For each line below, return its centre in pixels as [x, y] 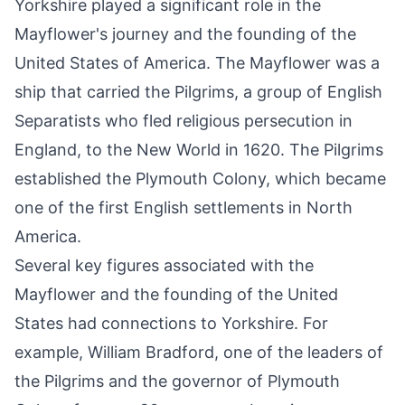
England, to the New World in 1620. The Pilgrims [199, 150]
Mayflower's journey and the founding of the [185, 34]
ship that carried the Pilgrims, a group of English [198, 92]
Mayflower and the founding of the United [176, 295]
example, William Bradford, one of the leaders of [199, 353]
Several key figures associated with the [164, 266]
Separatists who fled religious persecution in [184, 121]
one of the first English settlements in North [184, 208]
